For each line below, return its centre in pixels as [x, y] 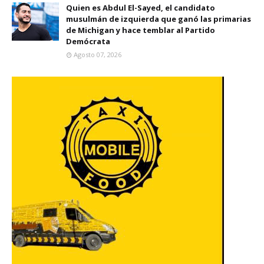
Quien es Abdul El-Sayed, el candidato [141, 8]
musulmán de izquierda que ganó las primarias [159, 19]
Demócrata [88, 42]
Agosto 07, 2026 [98, 55]
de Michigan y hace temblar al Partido [141, 30]
